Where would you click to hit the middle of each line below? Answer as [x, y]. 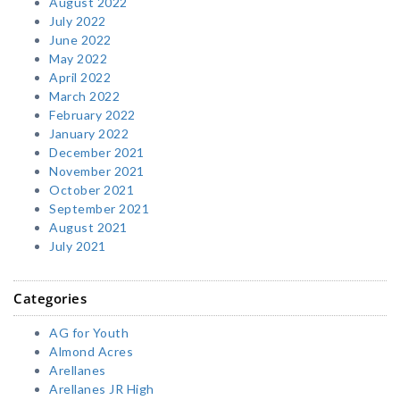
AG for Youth [89, 333]
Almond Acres [91, 352]
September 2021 [99, 209]
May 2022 [78, 59]
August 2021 [88, 228]
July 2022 [78, 21]
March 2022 [84, 96]
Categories [50, 299]
